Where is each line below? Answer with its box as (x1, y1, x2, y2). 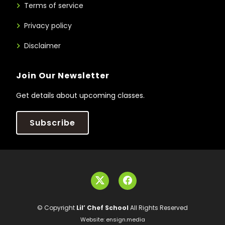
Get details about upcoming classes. (16, 90, 145, 100)
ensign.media (105, 215, 145, 223)
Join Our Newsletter (16, 70, 109, 81)
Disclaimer (24, 41, 61, 51)
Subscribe (30, 117, 75, 129)
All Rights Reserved (129, 203, 188, 212)
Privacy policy (24, 21, 72, 31)
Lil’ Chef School (76, 203, 129, 212)
